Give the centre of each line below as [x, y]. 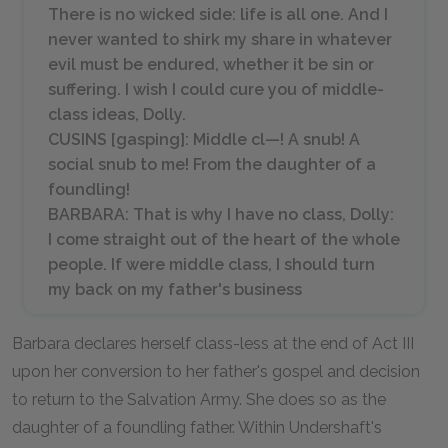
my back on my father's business [175, 289]
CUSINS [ [82, 139]
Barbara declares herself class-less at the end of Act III [213, 343]
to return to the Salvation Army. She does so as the [199, 399]
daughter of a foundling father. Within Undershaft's [197, 427]
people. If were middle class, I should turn [211, 264]
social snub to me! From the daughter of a [212, 164]
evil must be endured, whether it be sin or [211, 64]
